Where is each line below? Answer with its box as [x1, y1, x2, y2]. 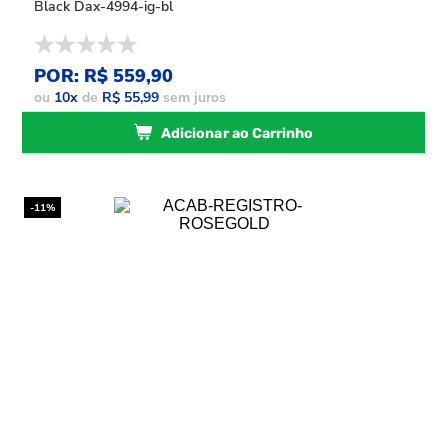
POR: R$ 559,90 [34, 64, 174, 88]
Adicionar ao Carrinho [161, 124, 314, 143]
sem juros [159, 88, 227, 107]
